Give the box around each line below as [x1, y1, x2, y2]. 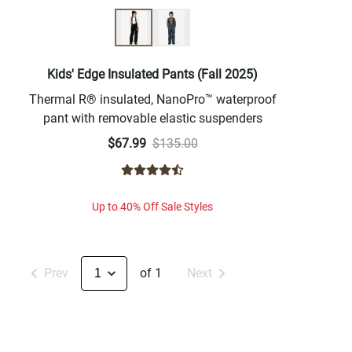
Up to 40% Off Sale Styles [92, 200, 213, 214]
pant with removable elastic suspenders [42, 111, 262, 126]
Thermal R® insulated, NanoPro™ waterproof [28, 92, 277, 108]
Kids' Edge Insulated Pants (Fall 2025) [47, 67, 258, 82]
